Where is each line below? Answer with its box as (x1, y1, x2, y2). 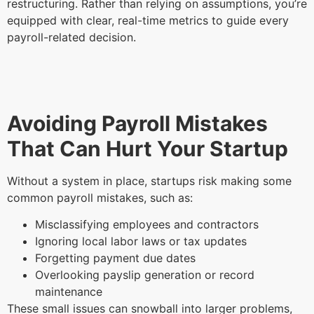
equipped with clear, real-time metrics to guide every (7, 13, 289, 28)
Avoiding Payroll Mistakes (7, 110, 268, 136)
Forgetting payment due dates (35, 251, 199, 266)
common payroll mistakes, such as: (7, 190, 196, 205)
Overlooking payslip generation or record (35, 268, 254, 282)
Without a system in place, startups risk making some (7, 173, 292, 188)
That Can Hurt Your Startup (7, 135, 293, 161)
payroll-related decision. (7, 30, 139, 45)
